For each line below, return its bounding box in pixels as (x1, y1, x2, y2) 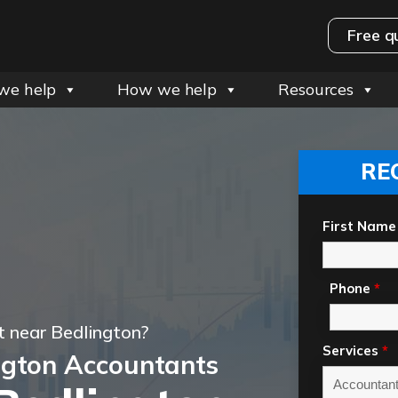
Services (322, 342, 382, 359)
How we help (117, 79, 218, 99)
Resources (278, 79, 354, 99)
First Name (322, 218, 396, 235)
